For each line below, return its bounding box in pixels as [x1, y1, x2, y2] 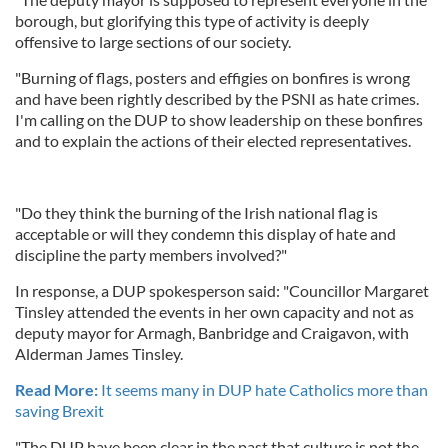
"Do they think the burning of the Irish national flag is [15, 203, 378, 223]
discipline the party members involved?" [15, 245, 287, 265]
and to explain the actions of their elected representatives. [15, 131, 411, 151]
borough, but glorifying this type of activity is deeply [15, 11, 369, 31]
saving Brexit [15, 401, 104, 421]
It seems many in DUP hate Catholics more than [98, 380, 428, 400]
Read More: [15, 380, 98, 400]
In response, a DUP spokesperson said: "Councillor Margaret [15, 281, 429, 301]
